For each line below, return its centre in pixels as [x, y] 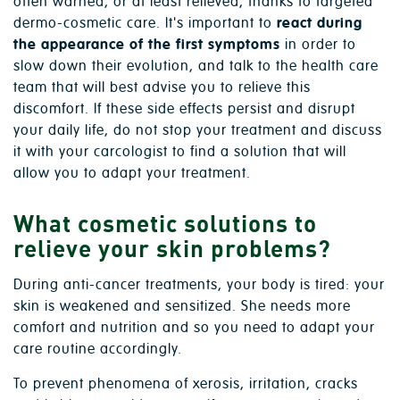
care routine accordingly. [98, 350]
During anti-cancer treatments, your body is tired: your [199, 285]
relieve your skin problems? [172, 249]
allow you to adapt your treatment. [132, 174]
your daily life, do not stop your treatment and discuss [198, 131]
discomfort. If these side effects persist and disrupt [184, 109]
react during [320, 24]
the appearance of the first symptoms [147, 45]
